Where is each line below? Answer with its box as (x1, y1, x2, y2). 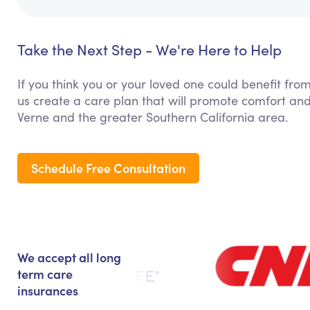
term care (17, 265, 73, 283)
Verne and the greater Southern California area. (17, 109, 288, 126)
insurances (17, 282, 78, 300)
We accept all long (17, 248, 121, 266)
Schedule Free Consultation (31, 159, 185, 177)
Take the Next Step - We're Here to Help (17, 39, 282, 60)
